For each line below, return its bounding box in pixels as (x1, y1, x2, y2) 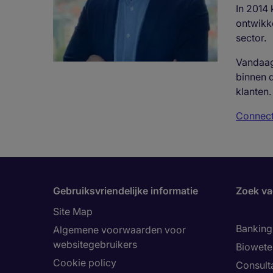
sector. (236, 32, 266, 44)
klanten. (236, 85, 271, 97)
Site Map (53, 205, 93, 218)
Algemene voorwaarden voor (53, 224, 186, 236)
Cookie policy (53, 257, 116, 269)
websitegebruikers (53, 238, 137, 250)
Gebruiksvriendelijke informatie (53, 185, 198, 197)
